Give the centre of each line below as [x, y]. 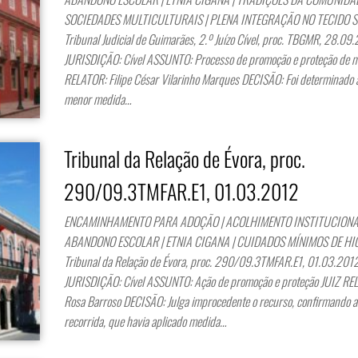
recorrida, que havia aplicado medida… [145, 321]
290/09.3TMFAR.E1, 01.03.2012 [182, 191]
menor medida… [98, 99]
